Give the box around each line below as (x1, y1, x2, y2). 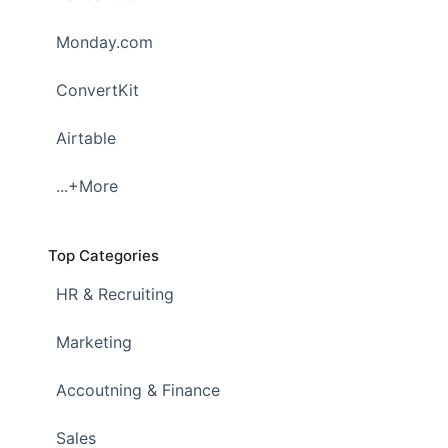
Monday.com (56, 32, 153, 53)
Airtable (56, 128, 116, 149)
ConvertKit (56, 80, 139, 101)
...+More (56, 176, 118, 197)
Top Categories (48, 246, 159, 266)
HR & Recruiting (56, 284, 174, 305)
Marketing (56, 332, 132, 353)
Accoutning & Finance (56, 380, 220, 401)
